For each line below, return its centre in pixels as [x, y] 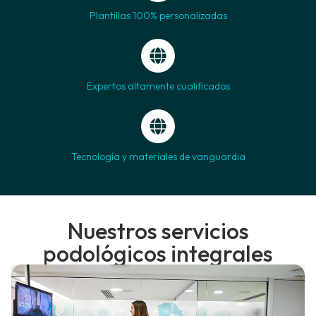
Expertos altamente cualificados [158, 86]
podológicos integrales [158, 253]
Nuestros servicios [158, 230]
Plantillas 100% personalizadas [158, 15]
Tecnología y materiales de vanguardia [158, 156]
